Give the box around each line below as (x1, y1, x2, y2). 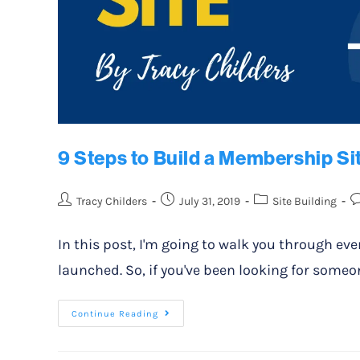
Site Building (272, 194, 337, 208)
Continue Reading (72, 308, 158, 319)
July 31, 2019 (179, 194, 240, 208)
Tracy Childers (76, 194, 147, 208)
